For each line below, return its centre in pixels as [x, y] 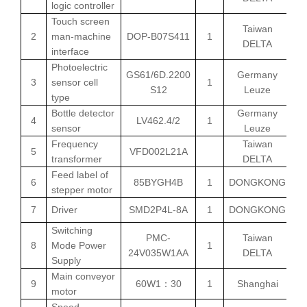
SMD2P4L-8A [158, 209]
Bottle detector [83, 113]
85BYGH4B [158, 182]
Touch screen [81, 21]
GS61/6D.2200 [158, 74]
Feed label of [80, 174]
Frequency [75, 144]
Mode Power [79, 245]
